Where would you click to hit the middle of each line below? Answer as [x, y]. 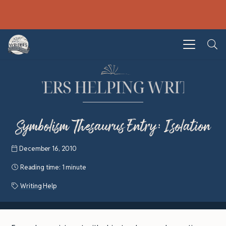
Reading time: [41, 167]
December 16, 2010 [48, 148]
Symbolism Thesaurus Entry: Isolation [113, 126]
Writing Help [38, 186]
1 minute [74, 167]
